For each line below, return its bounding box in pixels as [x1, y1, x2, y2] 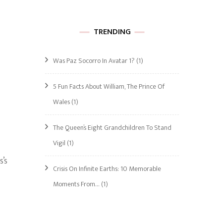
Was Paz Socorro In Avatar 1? [53, 55, 135, 66]
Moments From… [53, 178, 100, 190]
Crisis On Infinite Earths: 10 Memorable [53, 163, 161, 174]
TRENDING [93, 25, 131, 39]
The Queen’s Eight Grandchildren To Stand [53, 122, 171, 133]
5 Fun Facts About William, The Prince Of [53, 81, 165, 92]
